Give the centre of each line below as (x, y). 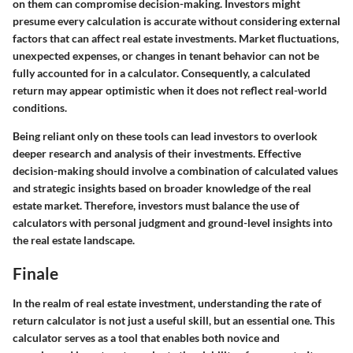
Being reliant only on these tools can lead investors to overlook (165, 136)
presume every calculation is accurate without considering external (176, 21)
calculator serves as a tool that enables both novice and (146, 337)
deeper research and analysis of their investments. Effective (157, 154)
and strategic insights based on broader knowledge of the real (162, 188)
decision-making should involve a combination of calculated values (175, 171)
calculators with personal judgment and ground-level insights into (173, 223)
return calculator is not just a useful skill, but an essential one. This (174, 320)
